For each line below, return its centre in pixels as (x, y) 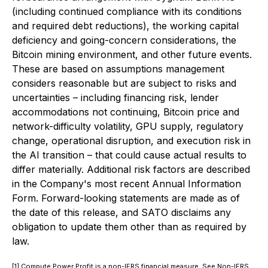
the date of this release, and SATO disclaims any (121, 212)
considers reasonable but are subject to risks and (124, 83)
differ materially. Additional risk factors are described (131, 169)
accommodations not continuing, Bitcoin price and (126, 112)
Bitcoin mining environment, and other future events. (132, 54)
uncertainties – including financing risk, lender (115, 98)
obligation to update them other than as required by (129, 227)
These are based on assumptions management (118, 69)
